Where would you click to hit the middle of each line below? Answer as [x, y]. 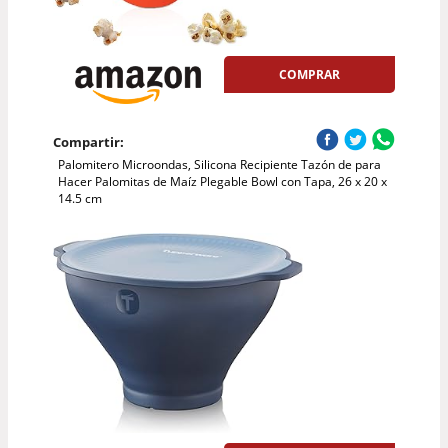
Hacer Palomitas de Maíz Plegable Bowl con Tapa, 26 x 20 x [222, 182]
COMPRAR [310, 75]
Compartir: [88, 142]
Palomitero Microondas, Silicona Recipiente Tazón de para [219, 165]
